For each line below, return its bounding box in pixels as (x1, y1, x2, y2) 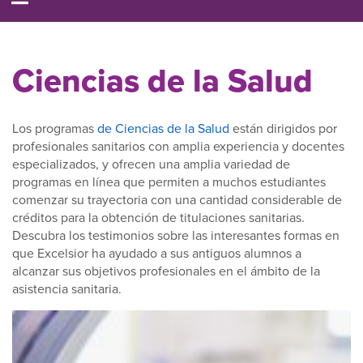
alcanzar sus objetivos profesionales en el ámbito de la (12, 262, 320, 280)
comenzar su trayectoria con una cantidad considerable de (12, 190, 342, 208)
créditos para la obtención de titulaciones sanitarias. (12, 208, 305, 226)
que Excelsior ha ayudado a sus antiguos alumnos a (12, 244, 301, 262)
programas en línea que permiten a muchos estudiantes (12, 173, 326, 190)
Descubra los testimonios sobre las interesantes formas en (12, 226, 340, 244)
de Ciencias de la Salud (97, 119, 229, 137)
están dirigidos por (229, 119, 337, 137)
